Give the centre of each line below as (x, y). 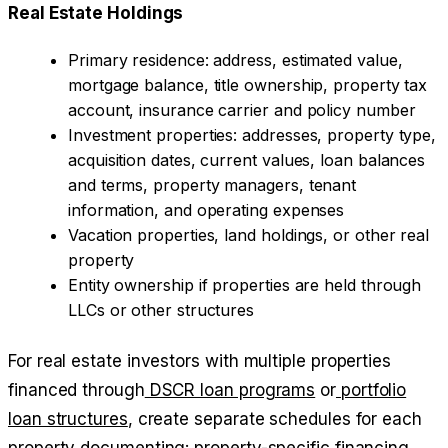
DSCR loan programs (230, 390)
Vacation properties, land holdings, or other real (249, 235)
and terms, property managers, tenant (212, 185)
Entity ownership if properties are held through (245, 285)
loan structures (68, 419)
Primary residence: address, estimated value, (235, 60)
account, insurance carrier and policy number (242, 110)
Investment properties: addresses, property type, (252, 135)
